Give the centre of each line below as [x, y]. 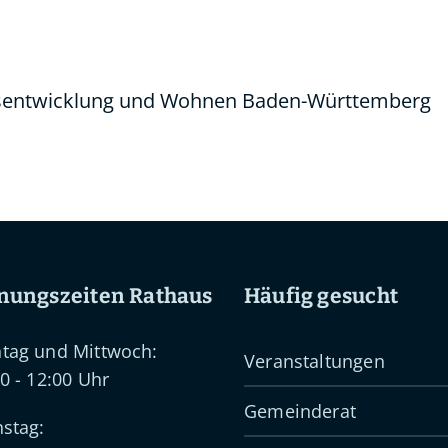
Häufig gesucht [321, 296]
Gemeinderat [300, 411]
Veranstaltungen [314, 361]
